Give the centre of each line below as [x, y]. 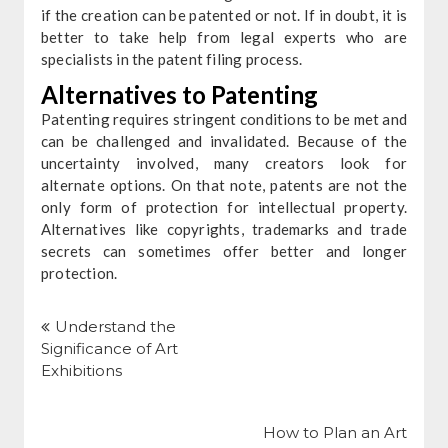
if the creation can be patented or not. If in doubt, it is [224, 14]
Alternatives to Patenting [179, 94]
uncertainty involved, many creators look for [224, 162]
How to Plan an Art [335, 432]
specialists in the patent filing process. [171, 58]
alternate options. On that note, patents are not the [224, 184]
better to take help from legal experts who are [224, 36]
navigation [79, 326]
